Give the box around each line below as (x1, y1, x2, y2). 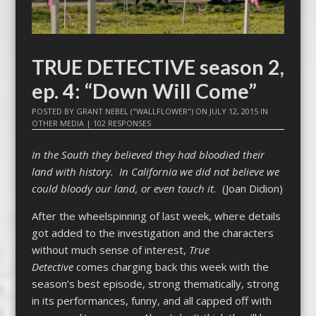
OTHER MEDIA (31, 118, 84, 129)
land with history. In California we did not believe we (31, 164, 279, 178)
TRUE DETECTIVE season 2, (31, 55, 284, 80)
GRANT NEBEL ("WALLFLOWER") (75, 106, 193, 117)
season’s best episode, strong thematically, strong (31, 276, 279, 291)
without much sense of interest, (31, 242, 189, 257)
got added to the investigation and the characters (31, 225, 274, 240)
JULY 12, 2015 (209, 106, 258, 117)
